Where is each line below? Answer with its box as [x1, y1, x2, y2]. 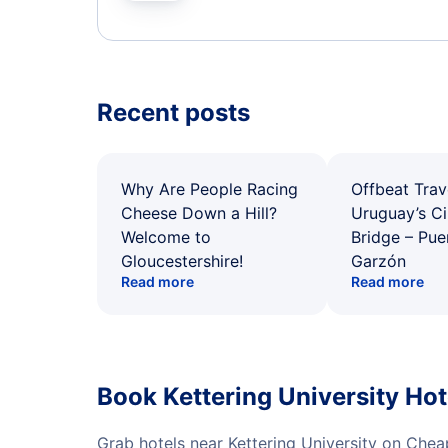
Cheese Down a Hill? [121, 203, 277, 223]
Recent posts [97, 98, 250, 127]
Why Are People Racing [121, 179, 298, 199]
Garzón [351, 251, 406, 271]
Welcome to [121, 227, 211, 247]
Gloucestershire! [121, 251, 243, 271]
